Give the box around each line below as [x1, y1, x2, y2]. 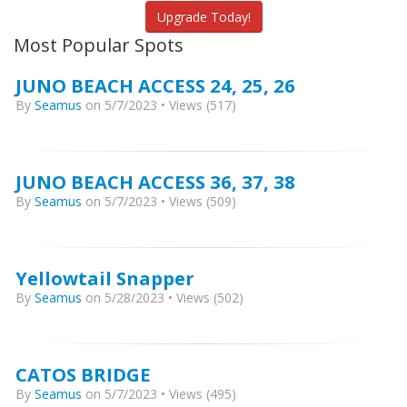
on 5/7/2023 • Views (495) [82, 385, 236, 402]
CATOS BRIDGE [15, 362, 151, 387]
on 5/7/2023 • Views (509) [82, 193, 236, 210]
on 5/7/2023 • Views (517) [82, 96, 236, 114]
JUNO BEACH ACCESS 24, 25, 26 [15, 73, 295, 98]
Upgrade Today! [156, 8, 251, 25]
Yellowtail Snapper [15, 265, 194, 291]
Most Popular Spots [14, 33, 184, 57]
